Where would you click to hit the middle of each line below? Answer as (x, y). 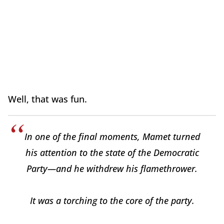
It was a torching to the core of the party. (112, 200)
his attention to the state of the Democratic (112, 152)
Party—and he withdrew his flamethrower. (112, 168)
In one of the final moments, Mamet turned (112, 136)
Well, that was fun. (47, 99)
